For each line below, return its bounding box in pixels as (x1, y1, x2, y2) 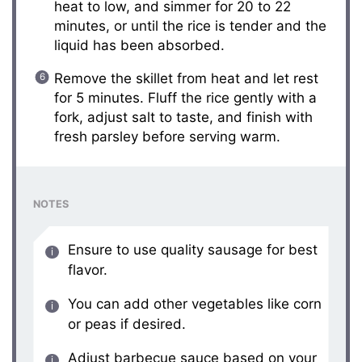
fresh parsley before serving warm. (53, 128, 280, 145)
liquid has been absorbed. (53, 36, 225, 53)
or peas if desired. (67, 315, 186, 332)
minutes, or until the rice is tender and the (53, 17, 326, 34)
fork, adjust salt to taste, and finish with (53, 108, 313, 125)
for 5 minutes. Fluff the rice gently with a (53, 89, 317, 106)
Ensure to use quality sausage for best (67, 241, 318, 258)
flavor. (67, 261, 107, 278)
